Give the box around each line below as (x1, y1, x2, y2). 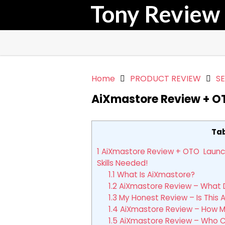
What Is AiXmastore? (115, 169, 195, 180)
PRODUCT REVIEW (130, 73, 201, 84)
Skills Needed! (97, 158, 148, 169)
